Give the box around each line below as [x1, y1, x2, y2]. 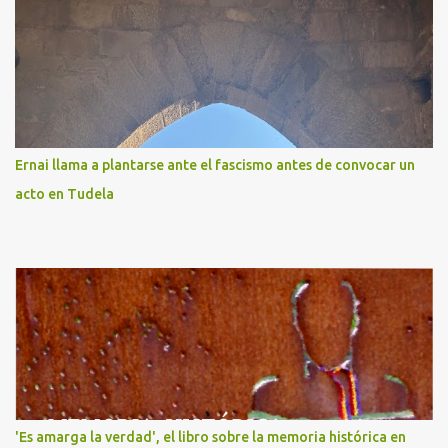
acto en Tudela [15, 186, 114, 202]
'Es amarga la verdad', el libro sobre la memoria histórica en [15, 429, 406, 445]
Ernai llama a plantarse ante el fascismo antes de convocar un [15, 157, 415, 173]
